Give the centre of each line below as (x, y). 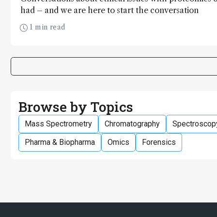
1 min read (46, 27)
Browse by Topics (76, 107)
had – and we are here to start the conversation (109, 10)
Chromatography (132, 124)
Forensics (159, 142)
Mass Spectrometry (58, 124)
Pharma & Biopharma (60, 142)
